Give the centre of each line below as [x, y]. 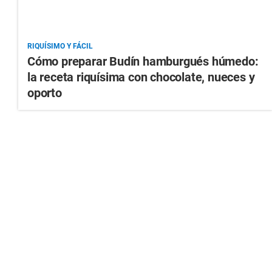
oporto [45, 93]
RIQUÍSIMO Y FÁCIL [60, 46]
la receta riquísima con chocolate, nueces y [141, 77]
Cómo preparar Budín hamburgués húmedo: [143, 62]
